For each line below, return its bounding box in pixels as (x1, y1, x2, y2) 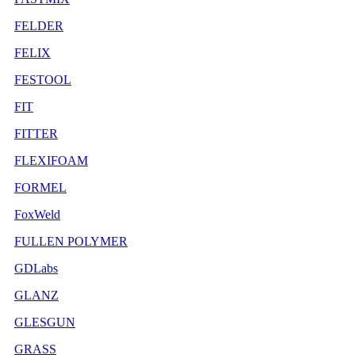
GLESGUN (14, 315, 75, 329)
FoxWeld (14, 207, 60, 221)
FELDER (14, 18, 63, 32)
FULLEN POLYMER (14, 234, 128, 248)
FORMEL (14, 180, 67, 194)
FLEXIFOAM (14, 153, 88, 167)
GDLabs (14, 261, 58, 275)
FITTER (14, 126, 58, 140)
